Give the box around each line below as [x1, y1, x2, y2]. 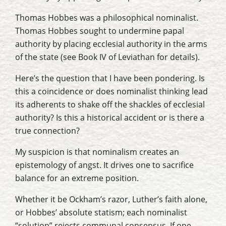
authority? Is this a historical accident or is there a [15, 112, 204, 124]
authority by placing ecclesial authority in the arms [15, 38, 207, 50]
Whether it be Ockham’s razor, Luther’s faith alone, [15, 194, 207, 205]
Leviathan [118, 51, 155, 63]
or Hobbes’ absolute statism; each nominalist [15, 207, 187, 218]
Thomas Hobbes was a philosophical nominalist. [15, 12, 198, 24]
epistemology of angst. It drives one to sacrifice [15, 159, 194, 171]
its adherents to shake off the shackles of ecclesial [15, 99, 205, 110]
